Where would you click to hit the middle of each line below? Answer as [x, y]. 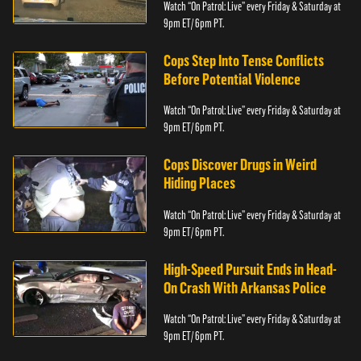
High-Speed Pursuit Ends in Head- [251, 269]
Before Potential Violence [232, 79]
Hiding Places [200, 184]
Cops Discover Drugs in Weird [241, 165]
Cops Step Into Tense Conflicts [244, 60]
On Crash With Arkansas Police [245, 288]
